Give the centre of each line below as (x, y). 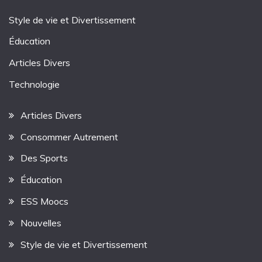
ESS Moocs (44, 201)
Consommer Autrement (69, 137)
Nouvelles (41, 223)
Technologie (34, 85)
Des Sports (44, 158)
